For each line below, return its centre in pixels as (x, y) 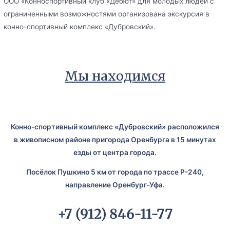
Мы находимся (115, 76)
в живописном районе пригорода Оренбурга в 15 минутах (115, 139)
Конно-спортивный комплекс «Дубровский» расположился (115, 127)
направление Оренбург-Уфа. (115, 185)
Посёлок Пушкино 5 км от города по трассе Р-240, (115, 172)
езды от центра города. (115, 152)
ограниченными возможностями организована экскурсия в (107, 14)
